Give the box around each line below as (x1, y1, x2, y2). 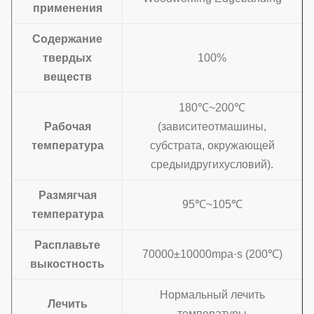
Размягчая (38, 189, 97, 201)
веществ (43, 71, 92, 83)
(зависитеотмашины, (158, 121, 266, 132)
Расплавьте (34, 239, 100, 251)
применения (32, 2, 102, 14)
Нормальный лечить (159, 289, 265, 301)
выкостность (30, 258, 104, 270)
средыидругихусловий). (151, 158, 273, 170)
